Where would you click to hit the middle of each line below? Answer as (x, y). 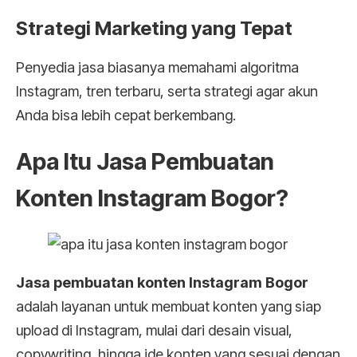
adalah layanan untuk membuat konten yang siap (169, 306)
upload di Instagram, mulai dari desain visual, (154, 330)
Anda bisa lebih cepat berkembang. (126, 115)
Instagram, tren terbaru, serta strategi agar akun (167, 91)
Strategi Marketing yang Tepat (154, 28)
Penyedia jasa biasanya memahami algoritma (157, 67)
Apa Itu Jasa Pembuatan (145, 161)
